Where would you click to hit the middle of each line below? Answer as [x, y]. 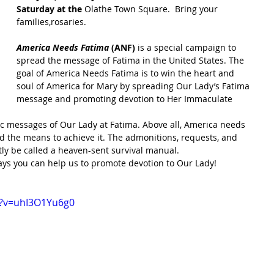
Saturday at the [50, 9]
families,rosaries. [51, 22]
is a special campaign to [187, 47]
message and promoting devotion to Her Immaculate [126, 99]
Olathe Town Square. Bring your [152, 9]
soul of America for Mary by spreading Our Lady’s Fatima [134, 86]
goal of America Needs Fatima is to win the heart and [127, 73]
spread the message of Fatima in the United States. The [131, 60]
